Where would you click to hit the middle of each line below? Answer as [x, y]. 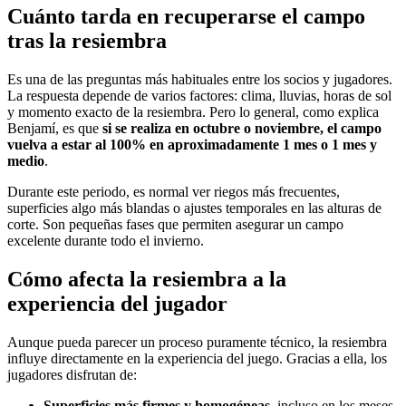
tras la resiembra [87, 40]
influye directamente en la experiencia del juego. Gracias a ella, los [197, 358]
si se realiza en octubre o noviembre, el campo [242, 128]
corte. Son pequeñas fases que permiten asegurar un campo [175, 224]
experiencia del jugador [117, 303]
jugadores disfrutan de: [72, 374]
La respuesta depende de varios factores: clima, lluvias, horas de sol [199, 95]
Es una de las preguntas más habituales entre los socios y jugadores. [200, 79]
